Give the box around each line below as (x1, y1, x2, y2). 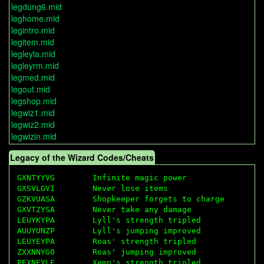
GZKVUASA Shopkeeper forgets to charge (16, 194, 225, 203)
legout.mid (11, 83, 50, 95)
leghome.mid (11, 12, 60, 25)
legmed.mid (11, 71, 55, 84)
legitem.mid (11, 36, 54, 48)
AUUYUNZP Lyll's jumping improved (16, 226, 201, 235)
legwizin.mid (11, 130, 57, 143)
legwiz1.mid (11, 107, 55, 119)
